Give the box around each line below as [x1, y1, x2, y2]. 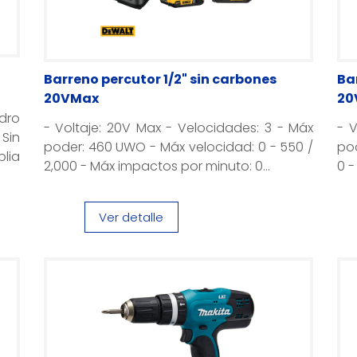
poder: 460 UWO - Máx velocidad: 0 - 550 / [43, 138, 314, 156]
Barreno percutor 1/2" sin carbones [43, 70, 277, 88]
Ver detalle [99, 209, 164, 226]
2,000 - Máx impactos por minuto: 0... [43, 157, 270, 175]
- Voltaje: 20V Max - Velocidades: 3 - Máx [43, 119, 314, 137]
